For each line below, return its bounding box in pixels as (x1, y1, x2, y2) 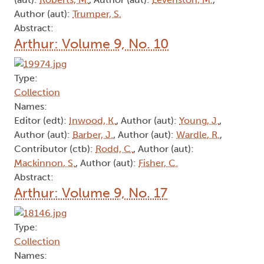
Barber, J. (72, 129, 113, 141)
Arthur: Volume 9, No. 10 (14, 35, 169, 52)
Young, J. (179, 115, 219, 127)
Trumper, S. (72, 8, 121, 20)
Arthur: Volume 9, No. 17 (14, 184, 167, 202)
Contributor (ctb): (14, 143, 95, 155)
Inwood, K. (69, 115, 116, 127)
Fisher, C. (138, 157, 178, 169)
